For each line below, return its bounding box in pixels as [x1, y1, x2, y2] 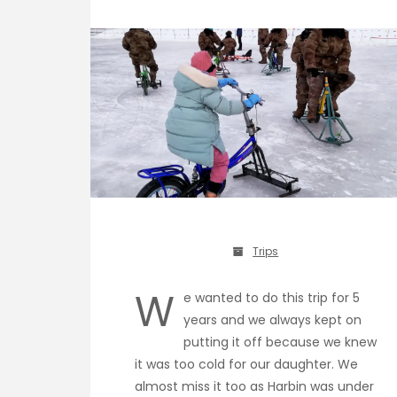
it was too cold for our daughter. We [135, 355, 358, 374]
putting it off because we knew [183, 333, 377, 352]
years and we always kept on [183, 311, 362, 330]
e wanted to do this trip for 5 [183, 289, 360, 307]
